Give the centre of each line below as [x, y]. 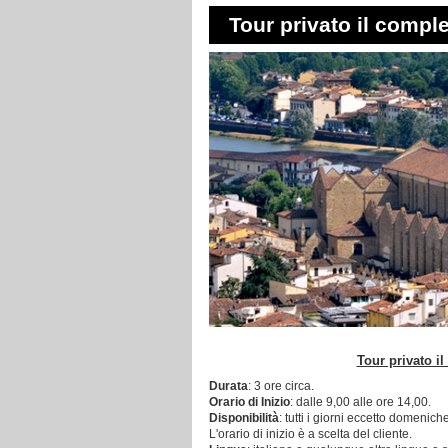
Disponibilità [244, 418]
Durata [228, 386]
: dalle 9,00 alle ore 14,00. [360, 402]
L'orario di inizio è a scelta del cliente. [310, 434]
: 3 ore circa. [281, 386]
